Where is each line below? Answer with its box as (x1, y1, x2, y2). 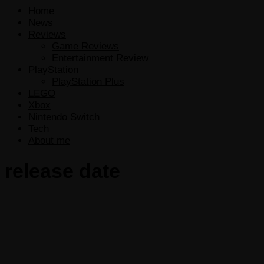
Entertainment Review (52, 52, 148, 64)
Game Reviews (52, 40, 119, 52)
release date (5, 160, 120, 183)
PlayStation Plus (52, 75, 124, 87)
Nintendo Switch (28, 111, 100, 123)
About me (28, 134, 70, 146)
